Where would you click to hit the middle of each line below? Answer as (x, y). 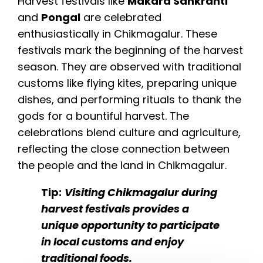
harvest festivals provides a (115, 209)
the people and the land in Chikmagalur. (122, 166)
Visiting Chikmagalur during (141, 193)
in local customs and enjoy (112, 242)
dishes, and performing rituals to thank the (129, 100)
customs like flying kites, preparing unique (127, 83)
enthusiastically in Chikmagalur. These (117, 34)
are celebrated (121, 18)
